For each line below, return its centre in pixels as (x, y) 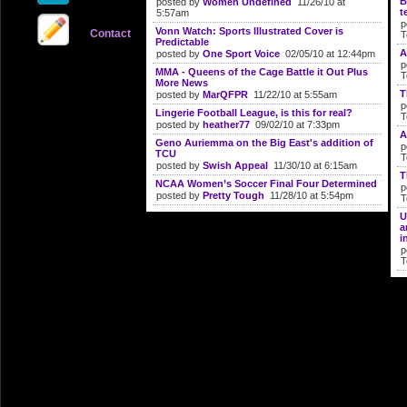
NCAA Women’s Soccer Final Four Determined (266, 184)
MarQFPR (225, 94)
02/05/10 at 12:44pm (328, 54)
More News (182, 83)
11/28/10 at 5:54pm (309, 195)
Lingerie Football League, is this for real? (254, 113)
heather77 (226, 124)
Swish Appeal (235, 165)
